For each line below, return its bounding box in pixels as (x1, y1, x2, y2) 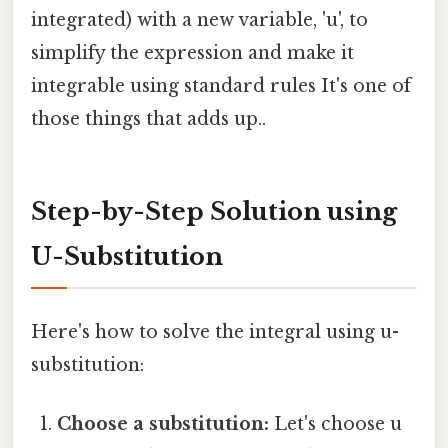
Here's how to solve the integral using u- (31, 320, 399, 343)
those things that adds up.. (31, 108, 266, 131)
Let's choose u (269, 412, 403, 435)
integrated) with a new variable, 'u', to (31, 9, 368, 32)
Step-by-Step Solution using (31, 197, 397, 227)
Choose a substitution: (57, 412, 270, 435)
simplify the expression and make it (31, 42, 354, 65)
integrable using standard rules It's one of (31, 75, 411, 98)
